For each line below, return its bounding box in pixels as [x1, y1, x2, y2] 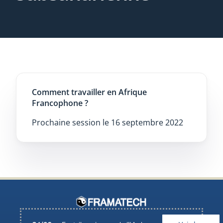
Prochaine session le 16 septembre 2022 [31, 116, 183, 128]
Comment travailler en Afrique [31, 86, 147, 98]
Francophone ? [31, 97, 88, 109]
